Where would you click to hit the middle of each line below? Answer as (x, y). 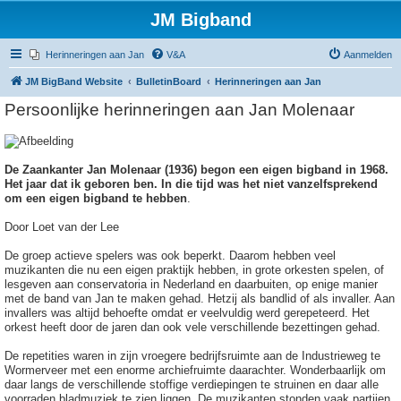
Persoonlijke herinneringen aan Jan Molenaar (179, 110)
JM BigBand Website (74, 81)
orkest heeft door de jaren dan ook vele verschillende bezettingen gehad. (192, 327)
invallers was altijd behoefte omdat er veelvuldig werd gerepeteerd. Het (187, 313)
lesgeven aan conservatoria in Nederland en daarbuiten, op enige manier (191, 284)
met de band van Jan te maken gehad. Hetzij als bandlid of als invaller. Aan (200, 299)
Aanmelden (368, 55)
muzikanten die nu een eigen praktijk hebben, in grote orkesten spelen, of (194, 270)
